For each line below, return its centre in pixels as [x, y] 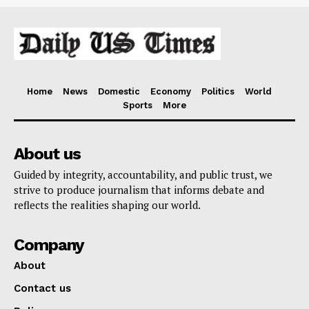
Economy [171, 92]
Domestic [119, 92]
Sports [138, 106]
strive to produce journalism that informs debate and [139, 190]
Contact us [42, 289]
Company [49, 245]
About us [47, 154]
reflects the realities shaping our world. [107, 205]
